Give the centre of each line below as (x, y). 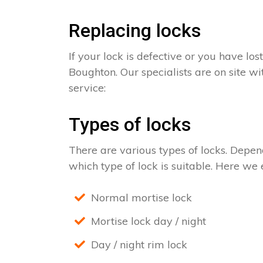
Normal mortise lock (141, 198)
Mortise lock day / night (149, 221)
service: (87, 88)
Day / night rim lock (139, 244)
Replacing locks (135, 31)
